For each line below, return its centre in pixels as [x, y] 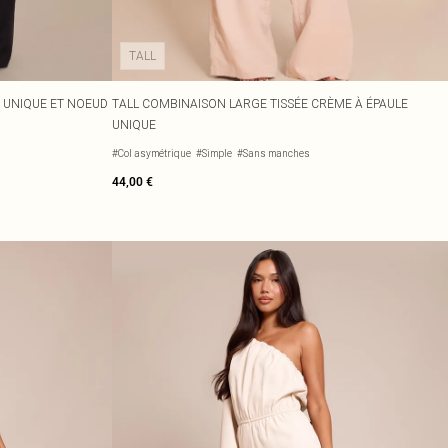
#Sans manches [273, 153]
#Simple [214, 153]
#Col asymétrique [151, 153]
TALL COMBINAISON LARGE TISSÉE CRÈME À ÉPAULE [260, 103]
